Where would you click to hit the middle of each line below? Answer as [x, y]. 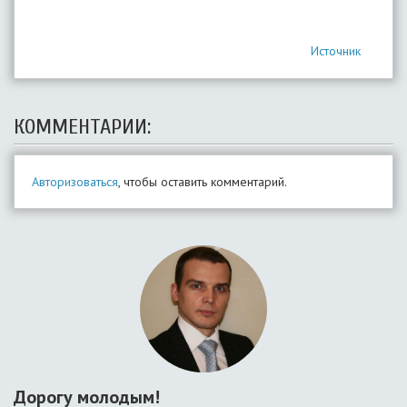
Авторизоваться [75, 182]
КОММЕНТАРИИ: [82, 127]
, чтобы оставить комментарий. [203, 182]
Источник [336, 51]
